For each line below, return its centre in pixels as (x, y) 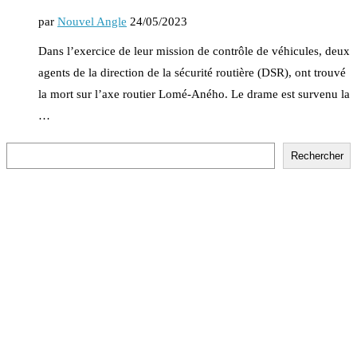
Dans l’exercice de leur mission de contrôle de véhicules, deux (194, 51)
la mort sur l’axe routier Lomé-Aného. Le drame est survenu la (194, 94)
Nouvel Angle (92, 21)
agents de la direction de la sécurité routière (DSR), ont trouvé (192, 72)
